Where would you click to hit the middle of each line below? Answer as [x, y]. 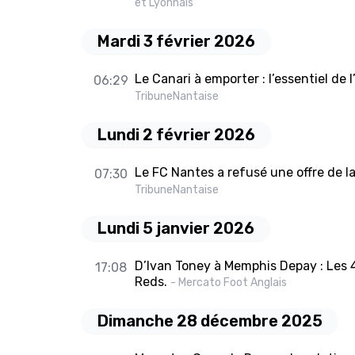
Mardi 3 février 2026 [176, 42]
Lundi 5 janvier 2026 [176, 229]
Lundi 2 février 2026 [176, 135]
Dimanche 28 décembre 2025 [210, 321]
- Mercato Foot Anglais [228, 283]
